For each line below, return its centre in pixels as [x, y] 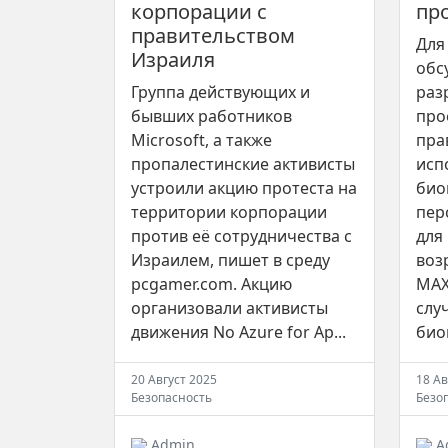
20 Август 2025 [174, 380]
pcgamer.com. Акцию [211, 284]
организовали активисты [229, 308]
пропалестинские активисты [243, 164]
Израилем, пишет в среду [230, 260]
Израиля [173, 60]
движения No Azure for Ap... [238, 332]
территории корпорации [229, 212]
